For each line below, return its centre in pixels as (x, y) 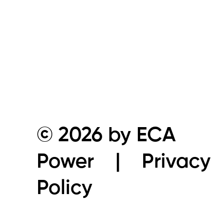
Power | (89, 162)
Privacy (176, 162)
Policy (65, 188)
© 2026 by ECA (107, 136)
